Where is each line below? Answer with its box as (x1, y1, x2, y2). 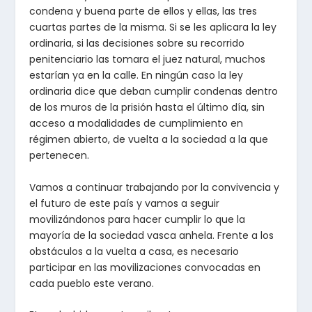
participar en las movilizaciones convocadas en (29, 260, 261, 274)
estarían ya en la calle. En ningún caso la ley (29, 68, 244, 83)
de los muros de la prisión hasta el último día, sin (29, 100, 265, 115)
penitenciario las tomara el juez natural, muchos (29, 52, 266, 67)
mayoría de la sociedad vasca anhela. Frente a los (29, 228, 274, 242)
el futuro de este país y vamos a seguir (29, 196, 220, 210)
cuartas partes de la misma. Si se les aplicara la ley (29, 20, 277, 35)
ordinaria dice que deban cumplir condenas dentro (29, 84, 279, 99)
